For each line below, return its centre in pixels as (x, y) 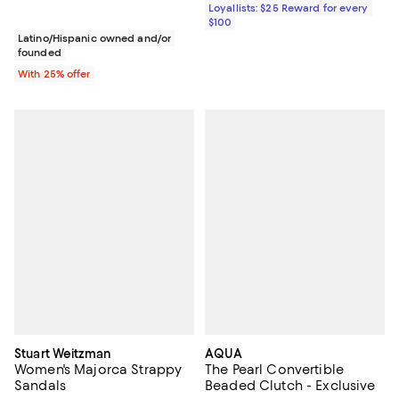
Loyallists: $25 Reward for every (289, 8)
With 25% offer (54, 74)
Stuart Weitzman (63, 353)
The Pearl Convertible (274, 369)
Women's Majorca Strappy (98, 369)
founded (40, 53)
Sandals (40, 385)
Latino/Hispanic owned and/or (95, 39)
